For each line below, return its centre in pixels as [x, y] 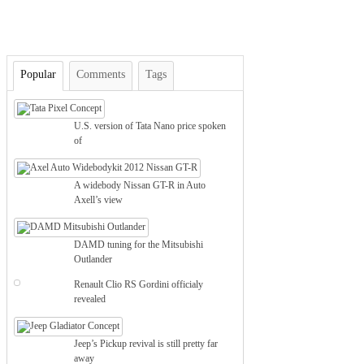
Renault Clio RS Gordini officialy [139, 285]
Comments [101, 75]
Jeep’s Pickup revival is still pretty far [146, 344]
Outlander [93, 260]
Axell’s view [99, 200]
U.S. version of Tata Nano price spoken [150, 126]
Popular [38, 75]
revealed [90, 299]
